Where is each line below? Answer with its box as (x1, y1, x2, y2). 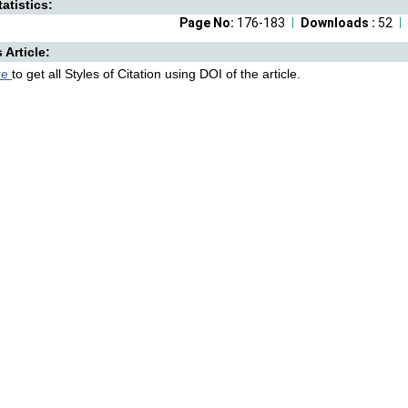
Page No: (179, 15, 237, 30)
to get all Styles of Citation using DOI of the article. (12, 66, 301, 81)
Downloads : (301, 15, 378, 30)
